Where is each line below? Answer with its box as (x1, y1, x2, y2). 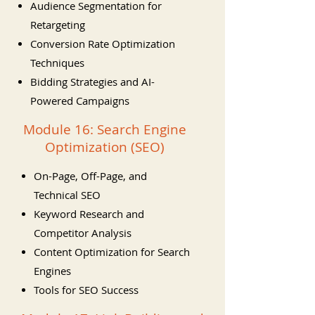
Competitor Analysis (34, 226, 131, 240)
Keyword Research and (34, 207, 144, 221)
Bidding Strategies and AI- (30, 75, 155, 89)
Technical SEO (34, 188, 101, 202)
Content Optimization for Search (34, 245, 190, 259)
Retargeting (30, 18, 85, 32)
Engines (34, 264, 71, 278)
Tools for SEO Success (34, 283, 139, 297)
